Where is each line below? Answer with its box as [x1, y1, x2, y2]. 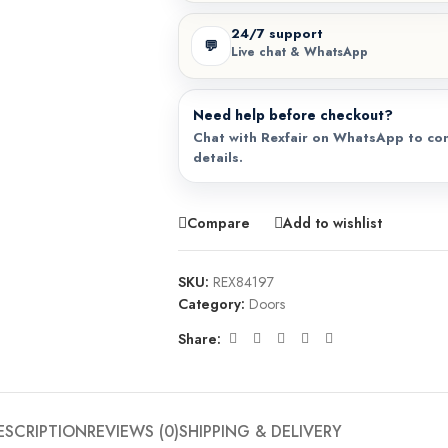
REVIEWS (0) [86, 420, 179, 443]
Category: [177, 294, 245, 314]
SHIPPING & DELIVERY [178, 420, 342, 443]
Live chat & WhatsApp [230, 43, 368, 61]
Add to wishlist [282, 212, 382, 233]
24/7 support [230, 24, 323, 43]
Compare [186, 212, 250, 233]
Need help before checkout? [192, 105, 393, 125]
